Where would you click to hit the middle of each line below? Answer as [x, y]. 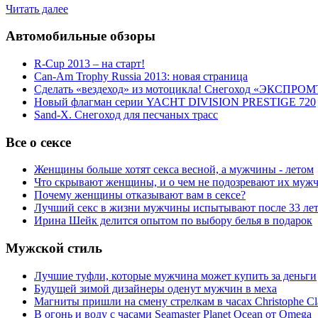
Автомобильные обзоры [81, 36]
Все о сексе [38, 142]
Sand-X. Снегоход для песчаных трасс [126, 114]
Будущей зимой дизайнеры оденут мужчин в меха [155, 288]
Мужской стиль [54, 248]
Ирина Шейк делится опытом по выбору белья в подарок [173, 221]
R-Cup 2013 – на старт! [89, 63]
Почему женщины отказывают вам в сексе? [140, 195]
